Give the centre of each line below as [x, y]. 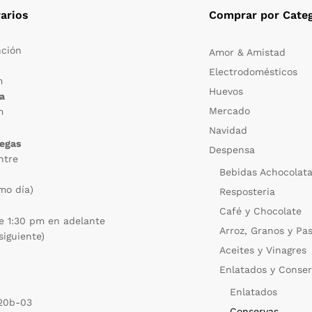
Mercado [230, 110]
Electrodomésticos [253, 71]
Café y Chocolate [261, 211]
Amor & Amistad [248, 52]
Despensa [232, 149]
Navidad [228, 130]
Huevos [226, 91]
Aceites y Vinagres [263, 250]
